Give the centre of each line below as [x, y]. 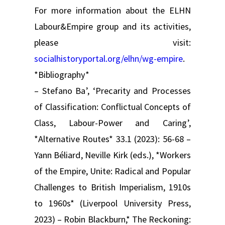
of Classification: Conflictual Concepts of [113, 106]
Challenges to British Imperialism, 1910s [113, 187]
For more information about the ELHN [113, 10]
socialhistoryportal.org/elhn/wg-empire [108, 58]
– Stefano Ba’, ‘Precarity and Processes [113, 90]
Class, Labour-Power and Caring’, [113, 123]
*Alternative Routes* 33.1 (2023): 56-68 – [113, 139]
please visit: [113, 42]
